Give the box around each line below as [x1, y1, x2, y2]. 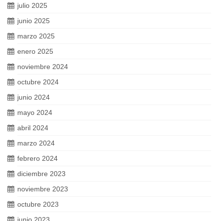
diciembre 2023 [17, 169, 66, 178]
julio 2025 [17, 1, 47, 9]
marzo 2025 [17, 32, 55, 40]
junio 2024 [17, 93, 50, 101]
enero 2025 [17, 47, 53, 55]
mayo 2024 [17, 108, 52, 116]
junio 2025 [17, 16, 50, 25]
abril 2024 [17, 123, 48, 132]
